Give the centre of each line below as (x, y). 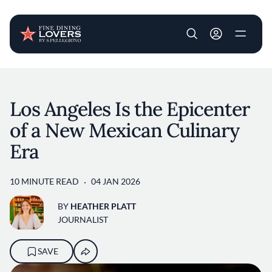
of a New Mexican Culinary (125, 130)
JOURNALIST (83, 219)
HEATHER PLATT (103, 206)
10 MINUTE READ (44, 181)
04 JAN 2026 (116, 181)
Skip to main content (176, 75)
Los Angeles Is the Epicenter (130, 109)
